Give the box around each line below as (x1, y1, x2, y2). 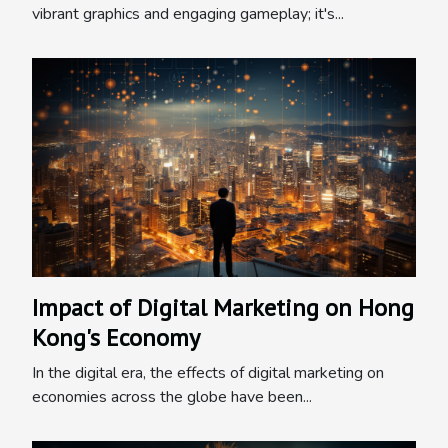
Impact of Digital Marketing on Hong (32, 292, 414, 324)
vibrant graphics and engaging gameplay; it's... (32, 3, 344, 26)
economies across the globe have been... (32, 386, 312, 409)
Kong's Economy (32, 322, 200, 354)
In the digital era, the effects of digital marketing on (32, 362, 384, 385)
